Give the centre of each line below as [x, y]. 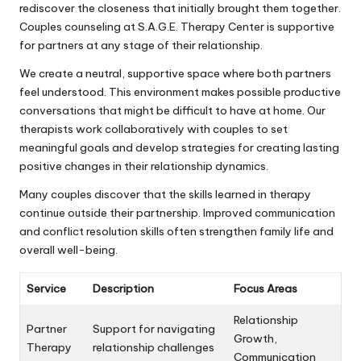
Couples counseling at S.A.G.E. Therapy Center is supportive [177, 26]
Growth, [255, 338]
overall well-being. [68, 249]
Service [46, 288]
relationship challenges [154, 347]
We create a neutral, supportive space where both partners [175, 73]
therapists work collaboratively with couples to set [154, 129]
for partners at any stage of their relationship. [141, 45]
